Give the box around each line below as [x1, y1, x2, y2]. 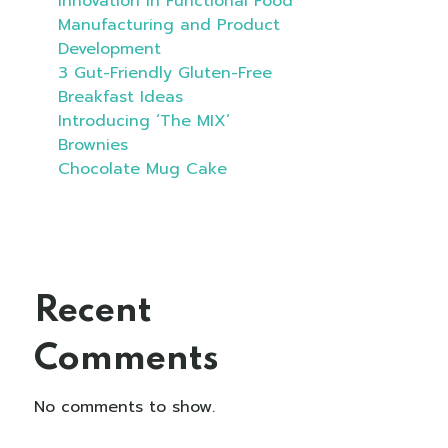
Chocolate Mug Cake [58, 156, 227, 181]
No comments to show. [34, 394, 215, 419]
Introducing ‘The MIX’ [58, 108, 230, 133]
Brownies [58, 132, 128, 157]
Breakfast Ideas [58, 84, 183, 109]
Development [58, 36, 161, 61]
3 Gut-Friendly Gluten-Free [58, 60, 272, 85]
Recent [34, 292, 152, 329]
